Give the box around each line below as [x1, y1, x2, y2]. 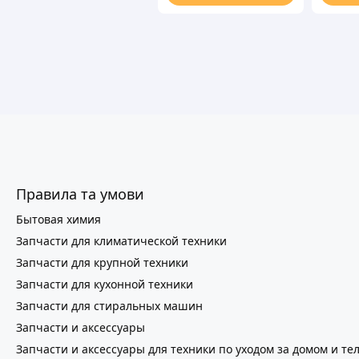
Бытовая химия [16, 212, 101, 228]
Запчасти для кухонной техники [16, 276, 193, 292]
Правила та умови [16, 184, 144, 204]
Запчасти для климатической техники [16, 233, 227, 249]
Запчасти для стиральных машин [16, 298, 203, 314]
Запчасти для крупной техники [16, 255, 188, 271]
